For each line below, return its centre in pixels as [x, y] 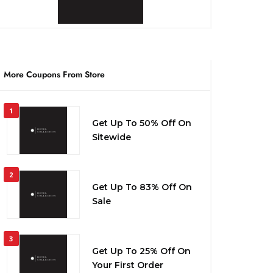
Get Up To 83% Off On [142, 187]
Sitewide [111, 137]
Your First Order [127, 265]
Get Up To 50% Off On [141, 123]
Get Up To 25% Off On [141, 251]
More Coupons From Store [54, 75]
